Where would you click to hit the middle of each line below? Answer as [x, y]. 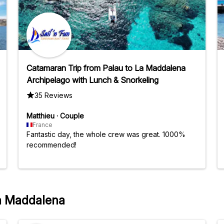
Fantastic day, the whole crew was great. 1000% [106, 134]
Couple [72, 115]
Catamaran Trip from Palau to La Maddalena [106, 68]
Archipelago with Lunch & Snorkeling [92, 80]
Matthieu [40, 115]
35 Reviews [53, 95]
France [42, 124]
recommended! [51, 144]
